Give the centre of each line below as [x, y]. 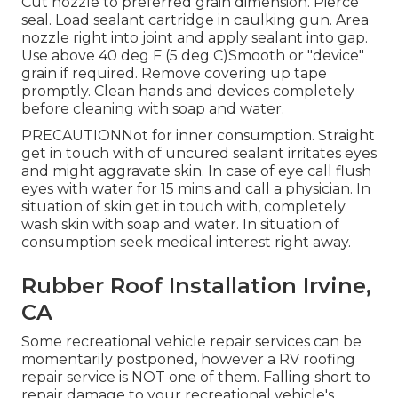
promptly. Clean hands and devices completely [188, 91]
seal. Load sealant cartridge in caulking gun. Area [195, 20]
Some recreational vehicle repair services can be [191, 341]
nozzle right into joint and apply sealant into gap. [195, 37]
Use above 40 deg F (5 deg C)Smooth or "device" [193, 55]
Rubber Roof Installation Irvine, [196, 285]
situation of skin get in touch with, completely [183, 206]
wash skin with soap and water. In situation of [180, 224]
